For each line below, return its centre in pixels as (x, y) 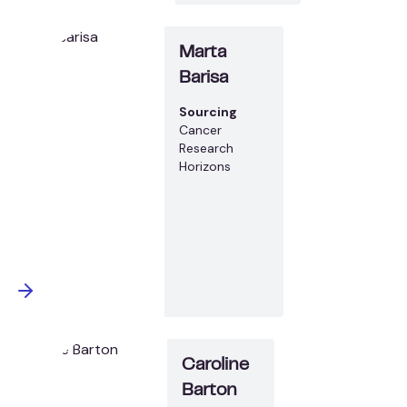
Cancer (200, 129)
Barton (210, 391)
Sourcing (208, 111)
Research (206, 148)
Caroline (216, 365)
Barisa (203, 78)
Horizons (204, 166)
